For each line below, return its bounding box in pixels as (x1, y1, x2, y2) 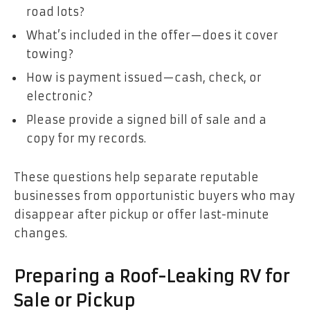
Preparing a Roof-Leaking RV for (14, 266, 289, 288)
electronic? (26, 89, 93, 104)
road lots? (26, 5, 84, 19)
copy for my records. (26, 131, 146, 146)
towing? (26, 47, 73, 62)
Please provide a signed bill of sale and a (26, 113, 266, 127)
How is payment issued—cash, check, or (26, 71, 262, 85)
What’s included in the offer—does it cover (26, 28, 278, 43)
